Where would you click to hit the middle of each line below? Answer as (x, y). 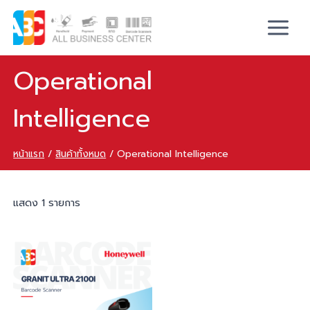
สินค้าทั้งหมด (81, 154)
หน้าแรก (29, 154)
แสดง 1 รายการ (47, 203)
